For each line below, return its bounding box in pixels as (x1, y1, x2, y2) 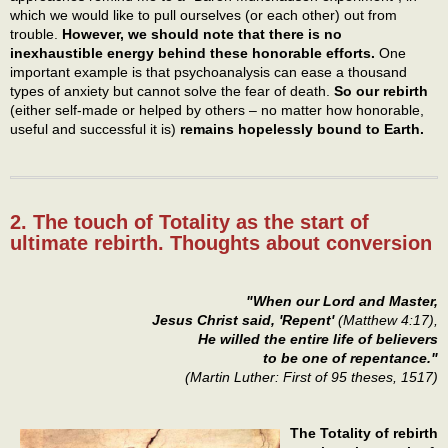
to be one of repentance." (263, 350, 438, 367)
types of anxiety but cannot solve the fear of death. (10, 83, 334, 100)
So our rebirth (334, 83, 428, 100)
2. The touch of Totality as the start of (10, 210, 369, 233)
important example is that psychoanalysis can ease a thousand (10, 64, 407, 81)
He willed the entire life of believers (198, 331, 438, 348)
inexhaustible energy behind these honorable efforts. (10, 45, 375, 62)
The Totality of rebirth (290, 425, 438, 442)
